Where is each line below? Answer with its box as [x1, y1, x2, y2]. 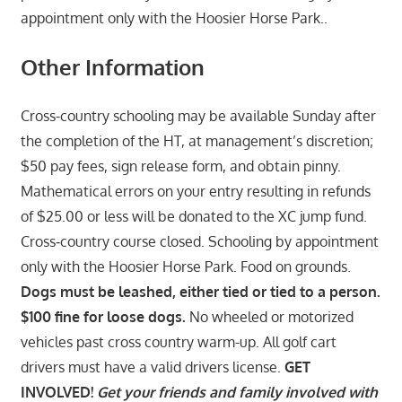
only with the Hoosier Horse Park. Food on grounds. [20, 257, 351, 275]
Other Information [20, 52, 205, 81]
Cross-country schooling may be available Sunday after [20, 106, 376, 125]
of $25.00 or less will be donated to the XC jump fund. [20, 206, 367, 225]
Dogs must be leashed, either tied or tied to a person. [20, 282, 380, 301]
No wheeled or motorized [185, 307, 354, 326]
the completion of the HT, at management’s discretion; [20, 131, 373, 150]
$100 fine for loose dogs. [20, 307, 186, 326]
